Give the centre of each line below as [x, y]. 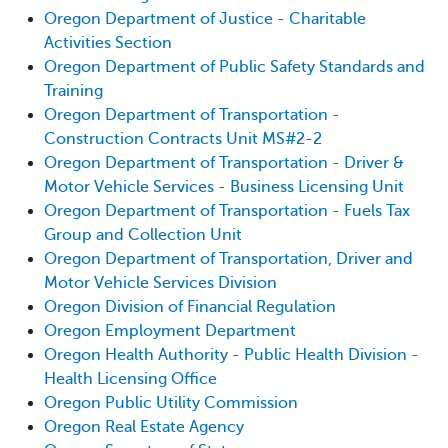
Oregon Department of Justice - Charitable [205, 19]
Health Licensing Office [130, 379]
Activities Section [108, 43]
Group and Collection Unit [143, 235]
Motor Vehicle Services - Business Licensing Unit [224, 187]
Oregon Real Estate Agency [144, 427]
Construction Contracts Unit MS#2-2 [183, 139]
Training [73, 91]
